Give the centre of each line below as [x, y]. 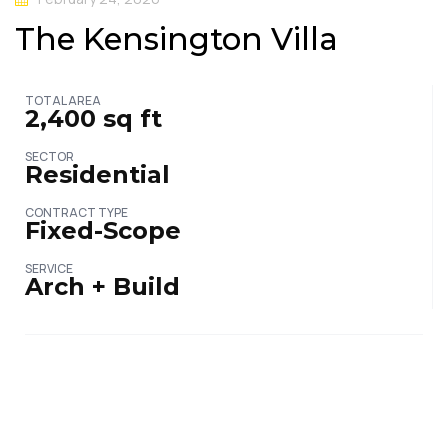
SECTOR [49, 156]
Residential [97, 174]
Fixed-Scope [103, 230]
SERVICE [49, 268]
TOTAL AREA [63, 100]
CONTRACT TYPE [76, 212]
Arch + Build [102, 286]
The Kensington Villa [176, 38]
